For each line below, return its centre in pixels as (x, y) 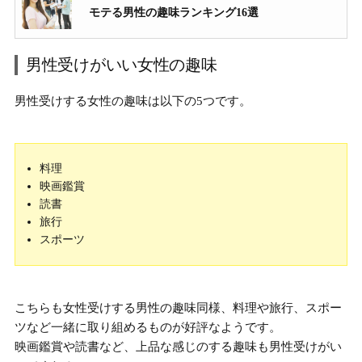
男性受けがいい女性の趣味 (122, 65)
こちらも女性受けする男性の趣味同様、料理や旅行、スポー (178, 308)
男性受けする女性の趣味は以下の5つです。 (133, 101)
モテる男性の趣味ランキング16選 (174, 13)
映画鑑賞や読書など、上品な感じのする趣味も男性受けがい (178, 347)
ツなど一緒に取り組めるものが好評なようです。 (148, 328)
